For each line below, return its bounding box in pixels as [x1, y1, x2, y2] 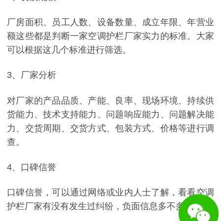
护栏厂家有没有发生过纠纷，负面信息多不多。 [7, 201, 193, 212]
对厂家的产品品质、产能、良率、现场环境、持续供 [7, 95, 214, 106]
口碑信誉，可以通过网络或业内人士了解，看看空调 [7, 187, 214, 198]
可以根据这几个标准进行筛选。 [7, 44, 131, 55]
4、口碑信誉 [7, 162, 56, 173]
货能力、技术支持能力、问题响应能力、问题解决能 [7, 109, 214, 119]
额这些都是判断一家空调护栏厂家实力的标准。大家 [7, 31, 214, 41]
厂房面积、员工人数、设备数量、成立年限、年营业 [7, 17, 214, 27]
